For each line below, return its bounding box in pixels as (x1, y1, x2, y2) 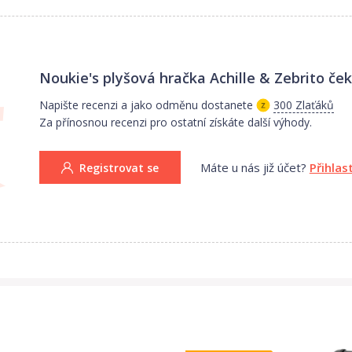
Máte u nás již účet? (200, 159, 306, 175)
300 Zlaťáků (273, 97, 334, 112)
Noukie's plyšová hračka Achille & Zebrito (38, 68, 324, 87)
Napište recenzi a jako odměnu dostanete (38, 97, 253, 112)
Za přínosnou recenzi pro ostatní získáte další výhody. (38, 114, 312, 130)
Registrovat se (79, 159, 159, 175)
